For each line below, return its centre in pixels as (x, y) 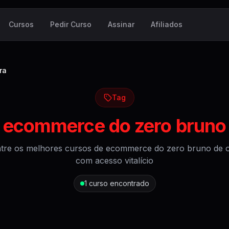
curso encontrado (119, 183)
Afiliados (167, 24)
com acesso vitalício (114, 161)
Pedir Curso (71, 24)
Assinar (121, 24)
